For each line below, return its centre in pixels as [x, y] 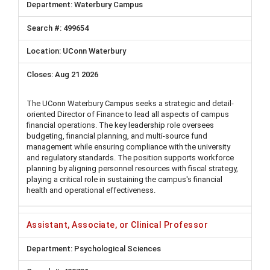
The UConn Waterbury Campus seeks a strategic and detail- [130, 103]
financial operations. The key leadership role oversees [120, 125]
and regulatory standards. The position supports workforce [130, 157]
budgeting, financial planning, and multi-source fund [117, 136]
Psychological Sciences [117, 248]
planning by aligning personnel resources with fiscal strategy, [132, 168]
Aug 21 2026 [77, 74]
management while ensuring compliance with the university [128, 146]
